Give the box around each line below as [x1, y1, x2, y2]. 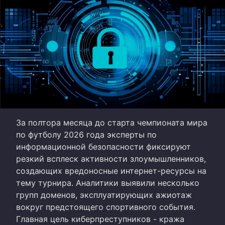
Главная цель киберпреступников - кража [16, 213, 184, 224]
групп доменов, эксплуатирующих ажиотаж [16, 189, 192, 200]
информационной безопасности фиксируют [16, 141, 191, 152]
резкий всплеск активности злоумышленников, [16, 153, 206, 164]
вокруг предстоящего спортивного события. [16, 201, 195, 212]
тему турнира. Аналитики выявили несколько [16, 177, 199, 188]
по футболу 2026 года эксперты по [16, 129, 157, 140]
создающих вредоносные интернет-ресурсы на [16, 165, 206, 176]
